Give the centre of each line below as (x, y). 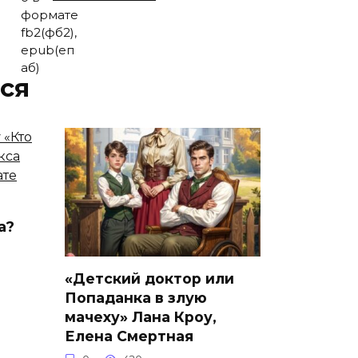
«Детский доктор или (149, 278)
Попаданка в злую (136, 297)
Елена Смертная (129, 336)
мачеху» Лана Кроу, (141, 316)
